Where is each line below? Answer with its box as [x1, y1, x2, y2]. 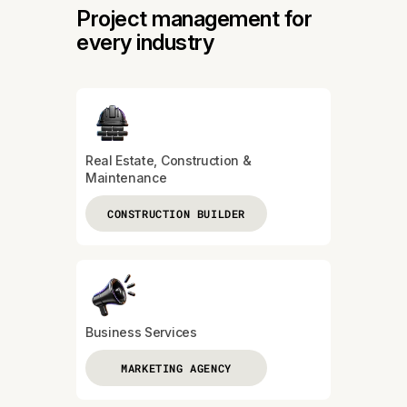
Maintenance [85, 169, 167, 185]
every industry [76, 28, 214, 55]
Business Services [85, 323, 197, 340]
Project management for [76, 5, 313, 32]
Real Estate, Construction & [85, 152, 252, 168]
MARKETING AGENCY [121, 360, 232, 375]
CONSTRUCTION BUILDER [107, 205, 245, 221]
